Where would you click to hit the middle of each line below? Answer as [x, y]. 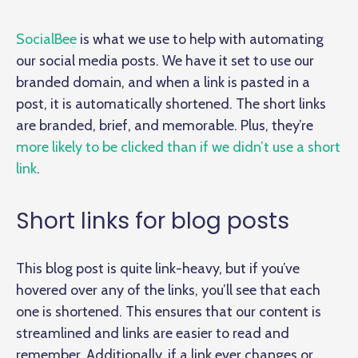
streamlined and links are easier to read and [153, 334]
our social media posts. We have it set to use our [165, 61]
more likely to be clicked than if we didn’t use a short [178, 147]
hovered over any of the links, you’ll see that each [168, 290]
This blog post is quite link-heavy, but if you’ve [158, 269]
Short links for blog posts [153, 221]
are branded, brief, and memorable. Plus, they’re [165, 126]
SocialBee [46, 40]
